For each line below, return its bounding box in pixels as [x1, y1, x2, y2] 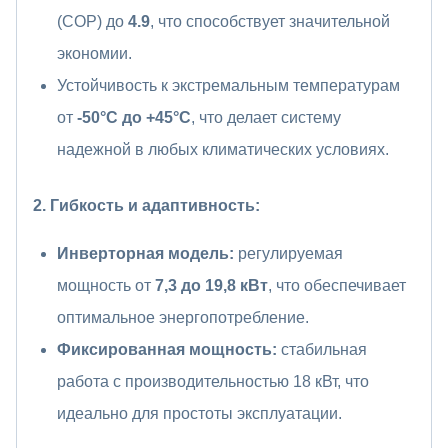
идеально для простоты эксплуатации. [57, 405, 342, 423]
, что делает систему [191, 109, 341, 127]
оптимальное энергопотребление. [57, 309, 309, 327]
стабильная [277, 341, 367, 359]
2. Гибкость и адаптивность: [33, 197, 260, 215]
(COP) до [57, 13, 128, 31]
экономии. [57, 45, 132, 63]
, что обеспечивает [268, 277, 406, 295]
